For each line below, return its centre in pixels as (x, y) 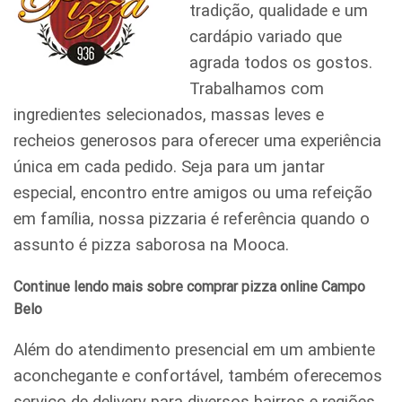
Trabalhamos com (256, 89)
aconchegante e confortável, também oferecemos (198, 376)
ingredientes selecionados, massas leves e (169, 115)
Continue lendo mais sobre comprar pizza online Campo (189, 287)
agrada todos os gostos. (280, 63)
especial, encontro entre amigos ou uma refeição (193, 193)
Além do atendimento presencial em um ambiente (194, 350)
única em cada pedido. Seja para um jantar (169, 167)
